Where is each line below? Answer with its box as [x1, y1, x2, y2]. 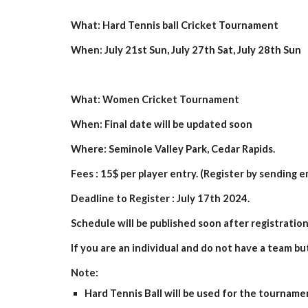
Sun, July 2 [146, 44, 198, 56]
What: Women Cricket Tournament [70, 93, 239, 105]
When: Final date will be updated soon [70, 118, 252, 130]
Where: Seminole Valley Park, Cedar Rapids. [70, 143, 275, 155]
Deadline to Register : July [70, 192, 197, 204]
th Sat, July [203, 44, 258, 56]
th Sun [269, 44, 301, 56]
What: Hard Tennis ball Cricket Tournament [70, 19, 278, 31]
